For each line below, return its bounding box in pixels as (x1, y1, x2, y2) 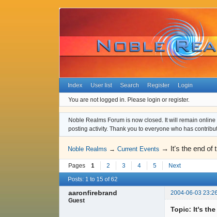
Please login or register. (127, 96, 189, 103)
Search (120, 82, 139, 89)
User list (91, 82, 112, 89)
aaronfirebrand (68, 189, 117, 197)
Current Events (117, 145, 160, 153)
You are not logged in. (68, 96, 126, 103)
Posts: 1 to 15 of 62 (68, 175, 118, 183)
